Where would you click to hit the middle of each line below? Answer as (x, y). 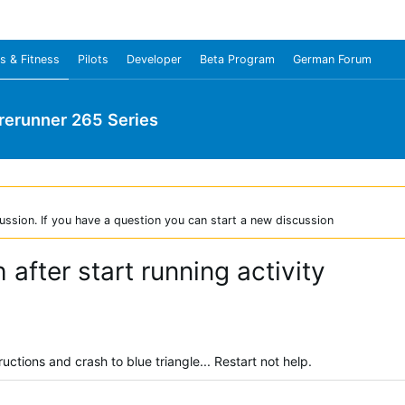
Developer (154, 59)
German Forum (332, 59)
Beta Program (237, 59)
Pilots (93, 59)
